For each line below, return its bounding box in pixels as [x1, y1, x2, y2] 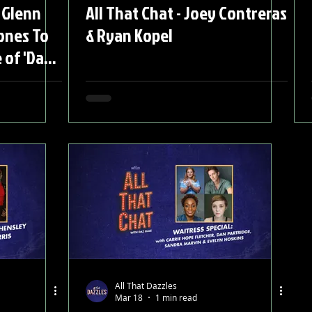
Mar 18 [115, 292, 143, 303]
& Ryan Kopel [86, 22, 173, 47]
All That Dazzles [115, 279, 177, 291]
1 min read [155, 292, 197, 303]
